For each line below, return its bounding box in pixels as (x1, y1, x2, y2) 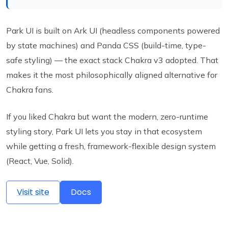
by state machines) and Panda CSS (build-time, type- (6, 40, 206, 51)
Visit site (17, 186, 49, 198)
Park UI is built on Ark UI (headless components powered (6, 25, 220, 36)
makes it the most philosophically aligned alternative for (6, 70, 217, 80)
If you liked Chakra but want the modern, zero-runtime (6, 111, 208, 122)
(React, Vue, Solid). (6, 156, 74, 166)
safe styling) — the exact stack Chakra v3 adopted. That (6, 55, 218, 66)
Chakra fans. (6, 84, 53, 95)
